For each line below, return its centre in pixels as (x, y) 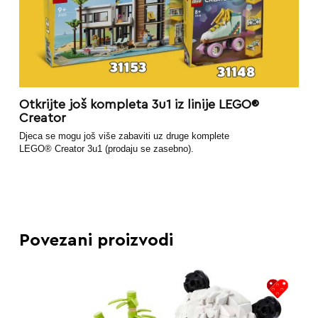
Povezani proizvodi (96, 241)
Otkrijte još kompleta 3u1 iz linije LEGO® (139, 104)
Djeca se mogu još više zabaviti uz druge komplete (124, 136)
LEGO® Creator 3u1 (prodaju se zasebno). (106, 148)
